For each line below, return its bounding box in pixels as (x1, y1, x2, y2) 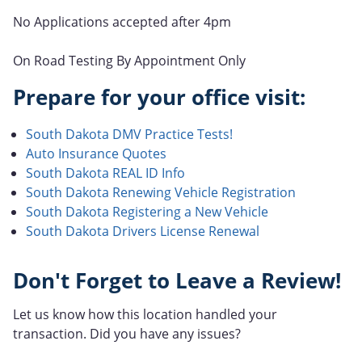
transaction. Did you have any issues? (13, 325, 241, 343)
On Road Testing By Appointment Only (13, 51, 246, 69)
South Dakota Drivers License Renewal (26, 221, 259, 240)
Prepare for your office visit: (13, 82, 305, 112)
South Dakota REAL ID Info (26, 163, 185, 182)
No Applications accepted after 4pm (13, 12, 231, 31)
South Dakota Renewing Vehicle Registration (26, 183, 296, 201)
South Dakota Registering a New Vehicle (26, 202, 268, 221)
